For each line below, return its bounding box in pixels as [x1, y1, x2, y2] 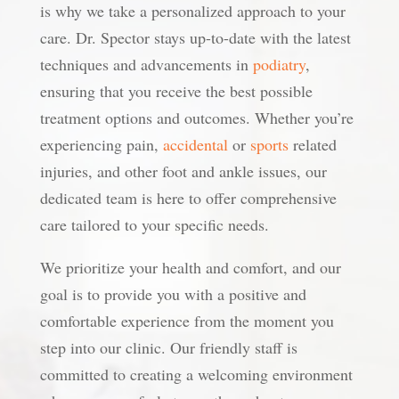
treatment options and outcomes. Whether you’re [39, 107, 354, 128]
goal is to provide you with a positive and [39, 283, 306, 305]
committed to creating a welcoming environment [39, 363, 353, 385]
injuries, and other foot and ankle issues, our [39, 160, 327, 182]
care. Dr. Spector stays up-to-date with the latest [39, 27, 351, 48]
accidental [162, 134, 228, 155]
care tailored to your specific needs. [39, 214, 269, 235]
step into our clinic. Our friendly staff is [39, 337, 297, 358]
